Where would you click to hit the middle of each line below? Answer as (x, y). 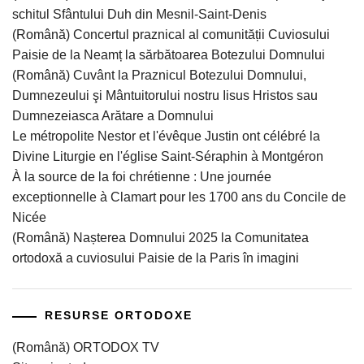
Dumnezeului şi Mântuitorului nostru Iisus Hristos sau (165, 96)
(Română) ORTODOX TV (86, 348)
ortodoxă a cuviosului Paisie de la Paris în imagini (156, 258)
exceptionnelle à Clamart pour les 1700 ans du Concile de (179, 197)
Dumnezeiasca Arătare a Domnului (113, 116)
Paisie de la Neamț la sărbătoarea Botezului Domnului (169, 55)
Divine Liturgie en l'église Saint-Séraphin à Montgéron (168, 157)
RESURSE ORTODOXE (119, 316)
